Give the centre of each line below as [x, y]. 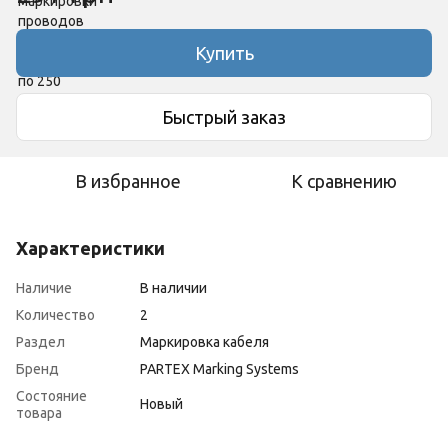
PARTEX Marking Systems [219, 369]
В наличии [173, 288]
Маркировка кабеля [204, 342]
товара [39, 413]
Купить [224, 53]
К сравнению [344, 181]
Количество [55, 315]
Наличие [44, 288]
